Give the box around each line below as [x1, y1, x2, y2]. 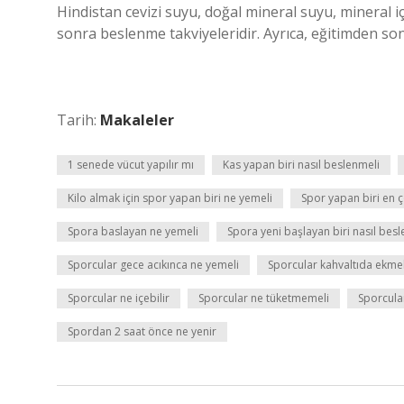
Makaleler [100, 110, 174, 130]
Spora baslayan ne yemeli [68, 224, 198, 239]
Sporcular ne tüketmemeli [198, 290, 329, 306]
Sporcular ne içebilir [68, 290, 170, 306]
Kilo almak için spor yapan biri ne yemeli [68, 190, 272, 206]
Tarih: [57, 110, 100, 130]
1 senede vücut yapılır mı [68, 157, 194, 172]
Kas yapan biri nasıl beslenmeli [223, 157, 380, 172]
